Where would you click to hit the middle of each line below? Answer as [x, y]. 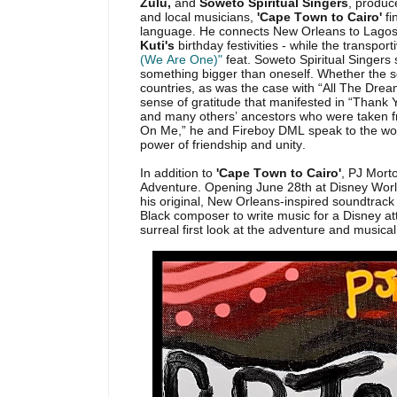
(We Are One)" [181, 59]
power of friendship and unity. [225, 144]
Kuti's [159, 45]
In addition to [178, 173]
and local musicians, [198, 17]
